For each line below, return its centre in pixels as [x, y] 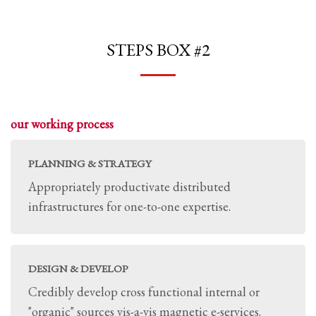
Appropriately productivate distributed [129, 187]
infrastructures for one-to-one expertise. [129, 206]
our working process [62, 124]
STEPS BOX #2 [158, 50]
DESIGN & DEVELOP [78, 268]
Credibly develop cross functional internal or [144, 292]
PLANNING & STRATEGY [90, 163]
